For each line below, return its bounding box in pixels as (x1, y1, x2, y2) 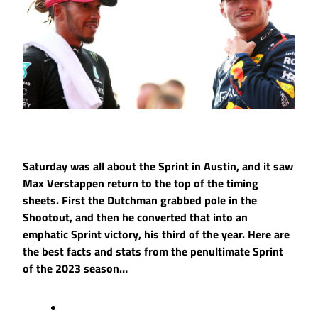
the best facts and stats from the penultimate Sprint (23, 243, 283, 261)
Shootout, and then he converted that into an (23, 209, 248, 226)
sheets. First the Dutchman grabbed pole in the (23, 192, 257, 209)
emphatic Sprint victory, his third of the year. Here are (23, 226, 290, 243)
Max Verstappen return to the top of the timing (23, 175, 258, 192)
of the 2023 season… (23, 260, 128, 278)
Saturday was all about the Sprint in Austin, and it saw (23, 158, 293, 175)
